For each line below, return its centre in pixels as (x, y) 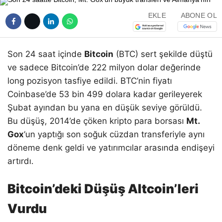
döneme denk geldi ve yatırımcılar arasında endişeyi (111, 147)
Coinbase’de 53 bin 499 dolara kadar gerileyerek (105, 94)
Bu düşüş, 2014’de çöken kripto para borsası (97, 121)
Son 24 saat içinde (46, 54)
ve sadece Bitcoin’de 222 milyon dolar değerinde (104, 67)
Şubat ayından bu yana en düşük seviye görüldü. (105, 107)
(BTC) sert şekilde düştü (163, 54)
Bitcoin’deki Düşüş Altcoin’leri (103, 188)
